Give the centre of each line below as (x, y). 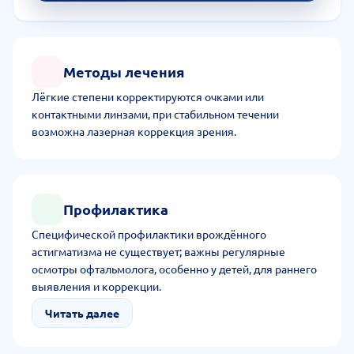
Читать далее (82, 313)
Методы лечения (124, 72)
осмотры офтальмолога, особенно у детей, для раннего (174, 269)
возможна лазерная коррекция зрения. (134, 131)
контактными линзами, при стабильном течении (155, 114)
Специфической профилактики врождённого (149, 234)
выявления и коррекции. (96, 286)
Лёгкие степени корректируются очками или (148, 96)
